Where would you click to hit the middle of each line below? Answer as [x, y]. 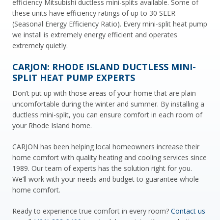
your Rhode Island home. [52, 125]
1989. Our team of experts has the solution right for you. [102, 168]
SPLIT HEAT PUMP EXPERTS [74, 77]
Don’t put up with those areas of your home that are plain [104, 93]
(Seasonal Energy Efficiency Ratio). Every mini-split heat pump [110, 24]
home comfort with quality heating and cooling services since [110, 157]
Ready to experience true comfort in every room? [92, 211]
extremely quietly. [40, 45]
